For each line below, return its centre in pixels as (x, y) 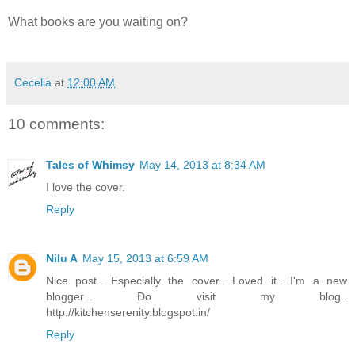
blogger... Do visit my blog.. (197, 296)
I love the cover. (86, 187)
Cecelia (33, 82)
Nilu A (62, 258)
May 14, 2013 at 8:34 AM (202, 165)
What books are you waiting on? (98, 21)
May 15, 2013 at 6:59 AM (145, 258)
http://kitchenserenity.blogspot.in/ (128, 312)
